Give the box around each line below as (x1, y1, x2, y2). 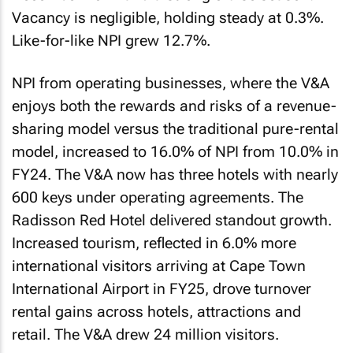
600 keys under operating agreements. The (12, 188, 303, 206)
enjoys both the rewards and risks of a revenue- (12, 97, 336, 115)
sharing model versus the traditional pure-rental (12, 120, 339, 138)
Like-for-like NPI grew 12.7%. (12, 31, 210, 50)
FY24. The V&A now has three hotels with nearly (12, 165, 338, 184)
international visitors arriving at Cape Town (12, 257, 306, 275)
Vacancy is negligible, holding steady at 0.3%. (12, 8, 324, 27)
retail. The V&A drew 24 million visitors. (12, 325, 279, 344)
